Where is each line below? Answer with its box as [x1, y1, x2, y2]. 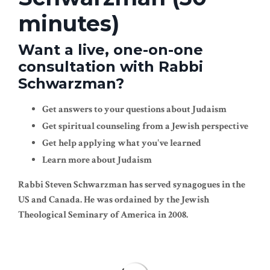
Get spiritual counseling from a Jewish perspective [42, 119, 248, 133]
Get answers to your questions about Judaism [42, 102, 227, 116]
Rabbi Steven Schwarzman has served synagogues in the [18, 178, 245, 192]
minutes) [18, 10, 119, 37]
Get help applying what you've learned [42, 136, 201, 149]
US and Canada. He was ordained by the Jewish [18, 193, 209, 207]
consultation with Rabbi [18, 57, 203, 75]
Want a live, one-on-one [18, 40, 203, 58]
